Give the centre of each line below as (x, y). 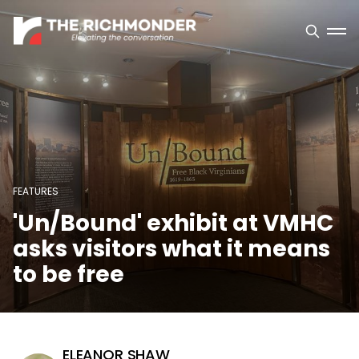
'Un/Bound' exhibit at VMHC (173, 223)
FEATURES (36, 191)
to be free (69, 274)
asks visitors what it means (171, 249)
